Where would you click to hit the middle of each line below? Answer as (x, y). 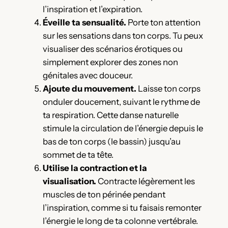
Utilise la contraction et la (95, 168)
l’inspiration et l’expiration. (92, 9)
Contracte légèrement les (145, 181)
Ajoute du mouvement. (89, 89)
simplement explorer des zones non (110, 62)
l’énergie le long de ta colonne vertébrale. (120, 221)
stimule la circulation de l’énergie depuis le (123, 129)
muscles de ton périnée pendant (104, 195)
